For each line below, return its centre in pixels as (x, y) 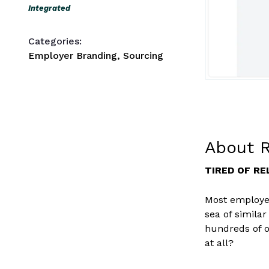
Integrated (49, 8)
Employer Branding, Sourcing (96, 56)
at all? (219, 243)
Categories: (55, 41)
